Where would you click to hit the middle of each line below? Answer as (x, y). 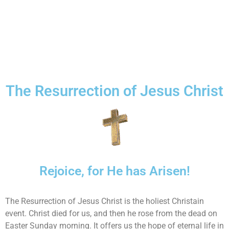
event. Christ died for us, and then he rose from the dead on (111, 213)
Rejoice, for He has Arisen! (114, 171)
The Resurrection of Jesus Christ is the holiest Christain (105, 201)
